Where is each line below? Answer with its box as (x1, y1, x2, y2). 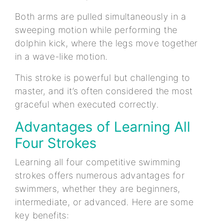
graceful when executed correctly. (15, 99, 159, 110)
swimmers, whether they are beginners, (15, 183, 181, 194)
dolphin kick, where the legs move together (15, 37, 198, 48)
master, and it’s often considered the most (15, 85, 193, 96)
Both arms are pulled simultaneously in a (15, 11, 186, 22)
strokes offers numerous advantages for (15, 170, 185, 181)
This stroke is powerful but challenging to (15, 72, 190, 83)
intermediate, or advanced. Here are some (15, 196, 193, 207)
